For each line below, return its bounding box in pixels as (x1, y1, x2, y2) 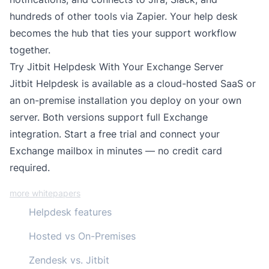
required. (10, 162, 50, 174)
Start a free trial (64, 128, 137, 140)
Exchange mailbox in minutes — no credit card (10, 145, 222, 157)
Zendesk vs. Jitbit (29, 254, 109, 266)
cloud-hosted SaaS (157, 77, 243, 89)
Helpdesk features (29, 206, 112, 218)
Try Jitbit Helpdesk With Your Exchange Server (10, 61, 223, 73)
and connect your (137, 128, 220, 140)
